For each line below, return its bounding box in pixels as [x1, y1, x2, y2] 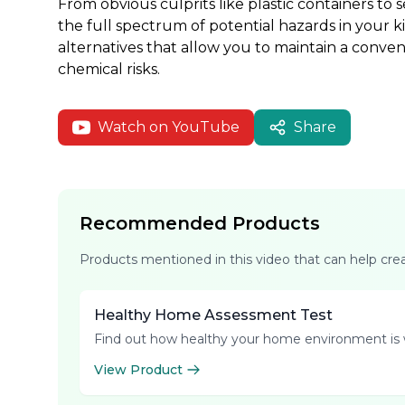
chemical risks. [58, 61, 160, 78]
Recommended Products [80, 212, 320, 234]
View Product [94, 362, 183, 378]
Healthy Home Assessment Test [94, 306, 333, 324]
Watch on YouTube [98, 118, 240, 136]
